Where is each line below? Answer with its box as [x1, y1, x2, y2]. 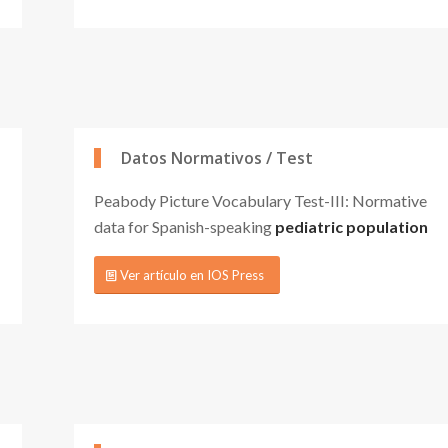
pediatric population [275, 216, 428, 236]
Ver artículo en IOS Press [120, 267, 264, 284]
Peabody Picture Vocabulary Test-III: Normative [94, 190, 427, 210]
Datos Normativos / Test [121, 146, 313, 169]
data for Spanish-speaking [94, 216, 275, 236]
